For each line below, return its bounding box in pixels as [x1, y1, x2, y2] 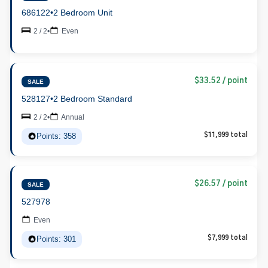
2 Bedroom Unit [53, 8, 113, 17]
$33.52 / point [194, 77, 248, 85]
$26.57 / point [194, 179, 248, 188]
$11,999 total [204, 131, 248, 138]
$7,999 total [208, 234, 248, 241]
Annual [60, 112, 85, 121]
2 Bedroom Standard [53, 94, 133, 103]
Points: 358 [36, 131, 77, 141]
